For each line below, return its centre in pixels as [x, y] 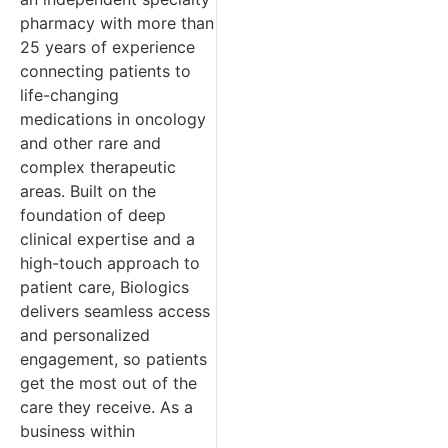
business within [77, 431]
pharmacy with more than [117, 23]
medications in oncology [113, 119]
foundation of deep [93, 215]
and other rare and [90, 143]
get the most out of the [108, 383]
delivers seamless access [115, 311]
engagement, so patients [113, 359]
